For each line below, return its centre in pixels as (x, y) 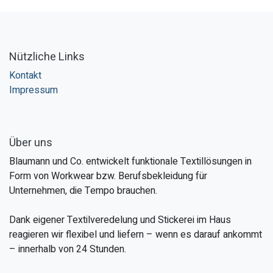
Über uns (31, 143)
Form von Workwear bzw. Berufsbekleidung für (108, 176)
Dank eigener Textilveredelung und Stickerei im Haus (120, 220)
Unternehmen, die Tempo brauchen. (83, 191)
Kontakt (25, 76)
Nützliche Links (47, 57)
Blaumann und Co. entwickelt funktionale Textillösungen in (130, 162)
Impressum (34, 90)
